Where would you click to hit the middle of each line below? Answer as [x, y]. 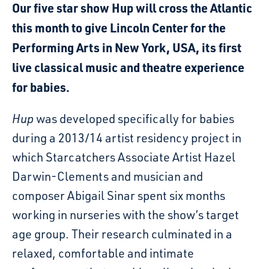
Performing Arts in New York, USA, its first [127, 47]
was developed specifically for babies [135, 119]
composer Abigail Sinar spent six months [119, 195]
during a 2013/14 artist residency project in [127, 138]
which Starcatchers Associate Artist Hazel [124, 157]
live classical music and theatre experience [128, 67]
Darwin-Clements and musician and [107, 176]
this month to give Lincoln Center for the [119, 28]
